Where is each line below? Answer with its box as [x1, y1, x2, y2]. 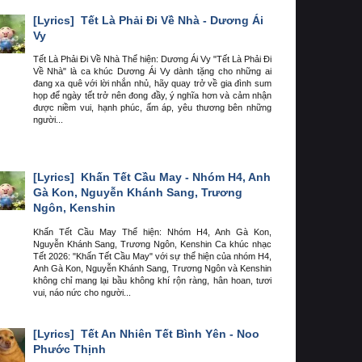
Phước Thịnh [32, 343, 106, 356]
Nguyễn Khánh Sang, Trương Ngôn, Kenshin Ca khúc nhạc [32, 238, 271, 249]
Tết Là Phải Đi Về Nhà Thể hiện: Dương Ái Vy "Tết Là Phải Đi [32, 54, 271, 65]
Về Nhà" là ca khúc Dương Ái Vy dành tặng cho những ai [32, 66, 271, 77]
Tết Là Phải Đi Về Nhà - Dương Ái [77, 13, 263, 27]
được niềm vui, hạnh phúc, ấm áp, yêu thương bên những [32, 103, 271, 113]
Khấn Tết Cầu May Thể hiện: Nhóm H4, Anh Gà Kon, [32, 226, 271, 237]
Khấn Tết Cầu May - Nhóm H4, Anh [77, 170, 271, 183]
